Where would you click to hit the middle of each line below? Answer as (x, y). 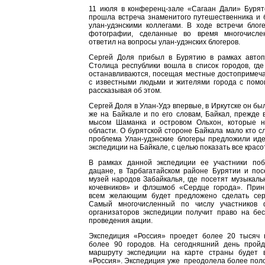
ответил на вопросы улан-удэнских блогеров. (164, 42)
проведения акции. (121, 221)
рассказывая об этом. (125, 91)
